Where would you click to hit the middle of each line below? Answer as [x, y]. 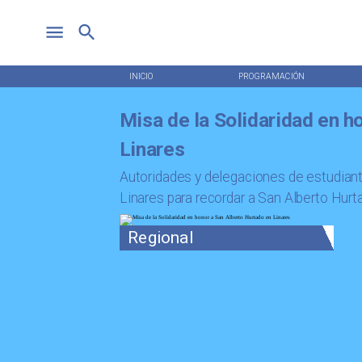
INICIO [141, 76]
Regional [160, 238]
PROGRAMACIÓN [271, 76]
